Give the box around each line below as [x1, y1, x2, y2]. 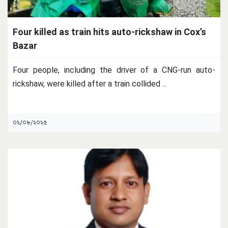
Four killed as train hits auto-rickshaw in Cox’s [13, 26, 206, 37]
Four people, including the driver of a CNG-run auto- [13, 65, 215, 75]
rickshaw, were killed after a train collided [13, 78, 162, 89]
